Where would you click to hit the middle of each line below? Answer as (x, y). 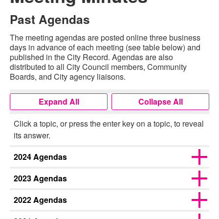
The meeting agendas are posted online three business (105, 37)
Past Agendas (50, 19)
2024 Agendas (40, 157)
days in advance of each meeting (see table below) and (105, 47)
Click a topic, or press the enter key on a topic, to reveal (109, 123)
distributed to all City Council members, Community (98, 67)
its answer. (32, 135)
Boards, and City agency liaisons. (68, 77)
